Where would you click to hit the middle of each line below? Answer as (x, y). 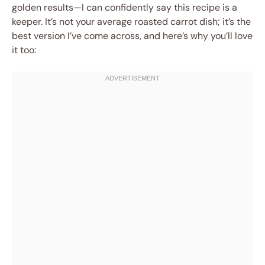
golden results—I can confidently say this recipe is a (125, 7)
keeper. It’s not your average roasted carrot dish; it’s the (131, 22)
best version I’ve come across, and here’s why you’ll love (132, 36)
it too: (24, 50)
